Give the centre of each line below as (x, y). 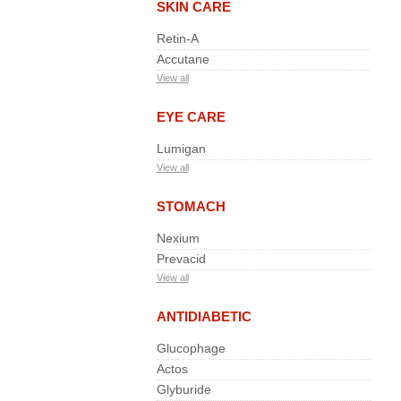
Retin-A (177, 38)
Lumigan (181, 149)
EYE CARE (191, 117)
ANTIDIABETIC (204, 316)
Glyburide (183, 389)
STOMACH (191, 206)
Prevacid (181, 259)
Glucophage (191, 348)
